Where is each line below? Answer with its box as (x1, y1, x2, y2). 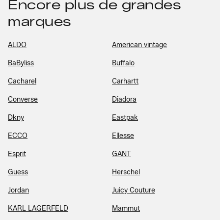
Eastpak (112, 113, 138, 122)
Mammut (112, 204, 140, 213)
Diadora (112, 95, 137, 104)
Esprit (8, 149, 26, 158)
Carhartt (112, 77, 138, 85)
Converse (8, 95, 38, 104)
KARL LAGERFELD (8, 204, 68, 213)
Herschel (112, 167, 140, 176)
